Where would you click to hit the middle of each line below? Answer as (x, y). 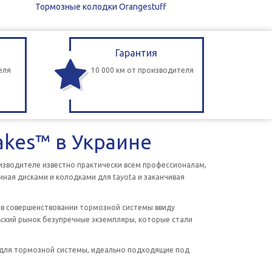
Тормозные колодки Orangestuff (101, 7)
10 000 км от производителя (143, 70)
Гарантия (137, 53)
